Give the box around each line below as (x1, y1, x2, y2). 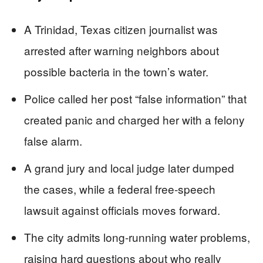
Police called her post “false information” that (24, 90, 247, 107)
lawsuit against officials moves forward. (24, 202, 220, 218)
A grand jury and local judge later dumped (24, 160, 234, 176)
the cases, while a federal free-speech (24, 181, 215, 197)
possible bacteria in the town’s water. (24, 63, 208, 80)
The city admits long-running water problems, (24, 229, 250, 245)
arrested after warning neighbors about (24, 42, 219, 59)
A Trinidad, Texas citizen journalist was (24, 21, 218, 38)
